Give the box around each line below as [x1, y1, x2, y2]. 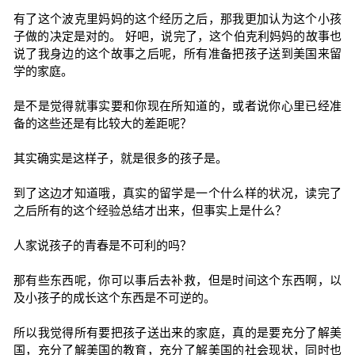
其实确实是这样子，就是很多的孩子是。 [13, 151, 227, 165]
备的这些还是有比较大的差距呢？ [13, 116, 192, 130]
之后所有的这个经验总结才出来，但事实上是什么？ [13, 204, 287, 217]
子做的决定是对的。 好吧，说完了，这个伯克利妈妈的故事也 [13, 29, 342, 43]
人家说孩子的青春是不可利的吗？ [13, 239, 192, 252]
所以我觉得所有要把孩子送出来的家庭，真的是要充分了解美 [13, 326, 342, 339]
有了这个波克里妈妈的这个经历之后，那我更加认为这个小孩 [13, 12, 342, 25]
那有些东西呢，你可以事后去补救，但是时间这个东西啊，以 [13, 273, 342, 287]
